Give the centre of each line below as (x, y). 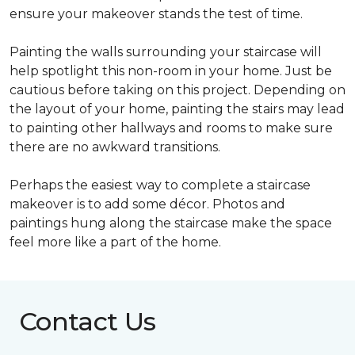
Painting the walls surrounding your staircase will (166, 52)
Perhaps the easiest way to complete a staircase (160, 185)
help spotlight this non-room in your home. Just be (171, 71)
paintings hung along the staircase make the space (171, 223)
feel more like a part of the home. (115, 242)
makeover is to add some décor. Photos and (147, 204)
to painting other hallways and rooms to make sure (171, 128)
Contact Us (88, 321)
